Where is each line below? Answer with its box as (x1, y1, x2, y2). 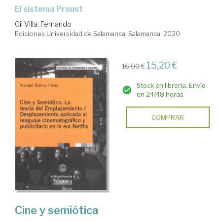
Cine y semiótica (15, 203, 98, 217)
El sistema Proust (20, 4, 83, 14)
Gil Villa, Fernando (15, 19, 72, 28)
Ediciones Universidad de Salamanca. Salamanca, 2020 (15, 29, 180, 37)
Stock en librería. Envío (136, 81, 206, 89)
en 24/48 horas (136, 90, 184, 98)
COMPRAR (151, 113, 184, 121)
